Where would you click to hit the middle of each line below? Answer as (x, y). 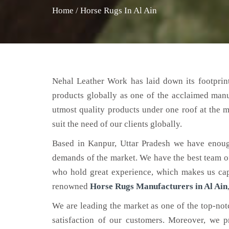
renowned (71, 186)
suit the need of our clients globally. (117, 124)
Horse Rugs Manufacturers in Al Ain (159, 186)
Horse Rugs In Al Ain (119, 10)
